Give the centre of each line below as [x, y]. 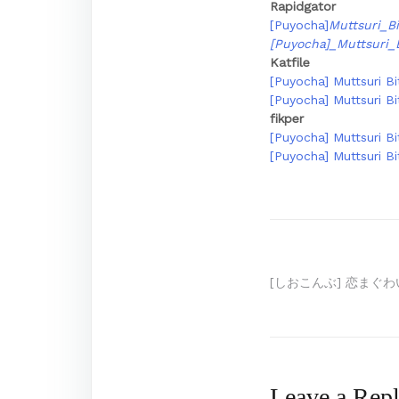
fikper [287, 118]
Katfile [290, 62]
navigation [329, 323]
